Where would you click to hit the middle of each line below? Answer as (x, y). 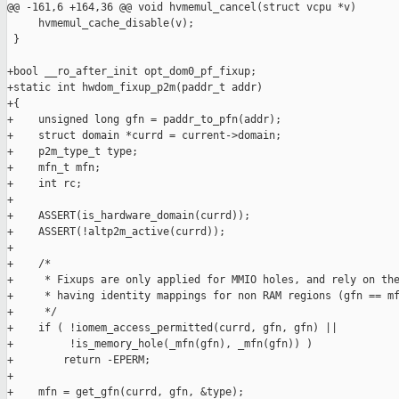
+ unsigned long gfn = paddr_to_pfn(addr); (144, 120)
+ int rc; (45, 184)
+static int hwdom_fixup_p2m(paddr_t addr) (135, 88)
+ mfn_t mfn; (54, 168)
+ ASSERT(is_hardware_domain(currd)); (129, 216)
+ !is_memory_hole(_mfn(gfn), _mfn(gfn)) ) (160, 344)
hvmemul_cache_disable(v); (101, 24)
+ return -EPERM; (79, 360)
